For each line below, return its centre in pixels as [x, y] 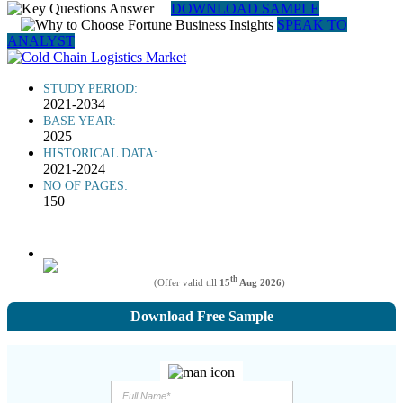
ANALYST [41, 41]
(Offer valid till [187, 282]
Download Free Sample [201, 316]
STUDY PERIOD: [90, 89]
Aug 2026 [260, 282]
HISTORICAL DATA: [100, 153]
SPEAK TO [312, 25]
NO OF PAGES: [85, 186]
